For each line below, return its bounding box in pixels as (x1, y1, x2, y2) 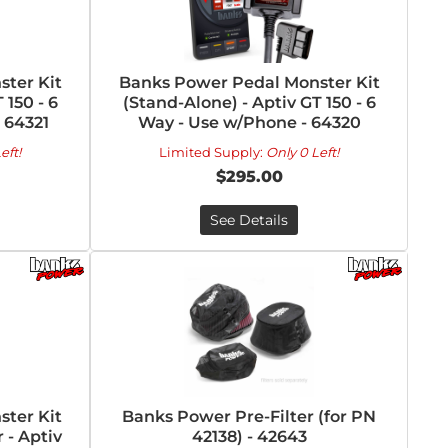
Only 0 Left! (266, 144, 340, 160)
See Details (210, 211, 289, 229)
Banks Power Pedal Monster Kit (118, 73, 380, 92)
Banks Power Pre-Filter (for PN (122, 407, 377, 426)
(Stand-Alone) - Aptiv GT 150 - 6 (122, 93, 376, 112)
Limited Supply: (159, 144, 267, 160)
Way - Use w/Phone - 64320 (137, 113, 361, 132)
